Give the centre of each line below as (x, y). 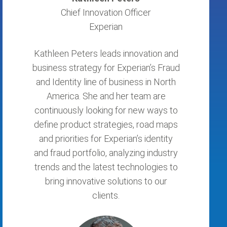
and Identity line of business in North (106, 82)
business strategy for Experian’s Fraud (106, 68)
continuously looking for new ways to (106, 110)
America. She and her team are (106, 96)
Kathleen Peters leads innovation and (106, 53)
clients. (106, 195)
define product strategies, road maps (106, 124)
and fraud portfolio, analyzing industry (106, 153)
